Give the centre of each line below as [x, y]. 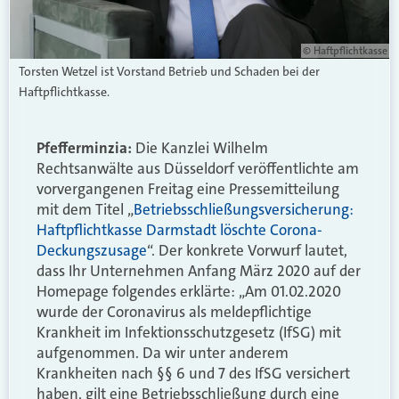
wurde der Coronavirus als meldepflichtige [174, 311]
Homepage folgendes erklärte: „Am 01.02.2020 [189, 291]
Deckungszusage [92, 250]
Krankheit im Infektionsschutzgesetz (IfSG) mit [189, 332]
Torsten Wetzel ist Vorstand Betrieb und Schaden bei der [169, 71]
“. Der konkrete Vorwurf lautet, [247, 250]
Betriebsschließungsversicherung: [244, 209]
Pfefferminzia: [84, 147]
